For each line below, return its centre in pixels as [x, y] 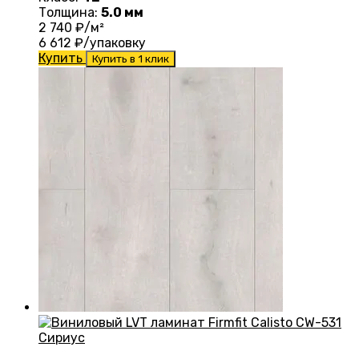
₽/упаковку [109, 43]
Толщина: [70, 13]
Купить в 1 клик [131, 59]
